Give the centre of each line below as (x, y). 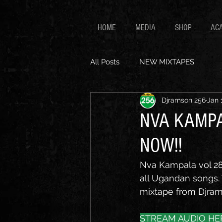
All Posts (105, 62)
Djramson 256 (184, 100)
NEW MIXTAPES (167, 62)
